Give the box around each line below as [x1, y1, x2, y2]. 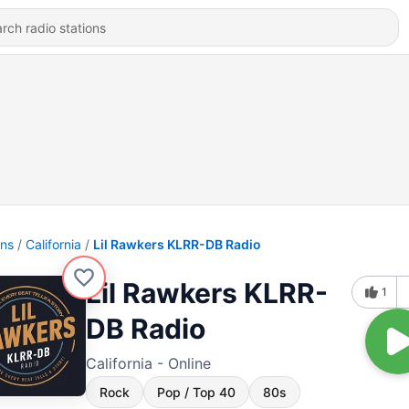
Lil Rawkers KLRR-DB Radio [93, 236, 261, 252]
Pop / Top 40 [157, 384, 236, 400]
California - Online [86, 354, 211, 372]
